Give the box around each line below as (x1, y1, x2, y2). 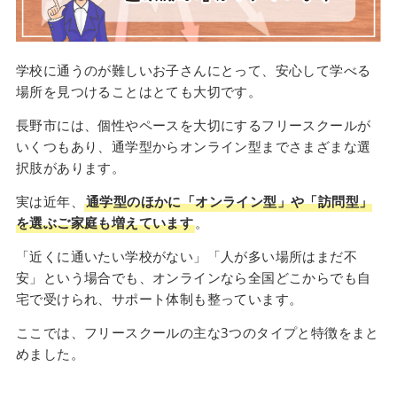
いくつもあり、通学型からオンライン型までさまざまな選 (15, 136, 371, 155)
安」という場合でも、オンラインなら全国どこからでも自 (15, 268, 371, 286)
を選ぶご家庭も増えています (15, 213, 194, 231)
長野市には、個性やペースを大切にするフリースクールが (15, 115, 371, 134)
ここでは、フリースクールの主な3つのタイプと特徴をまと (15, 323, 379, 341)
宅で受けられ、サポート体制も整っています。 (15, 289, 303, 307)
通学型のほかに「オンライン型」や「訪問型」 (85, 191, 373, 210)
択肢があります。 (15, 158, 126, 176)
